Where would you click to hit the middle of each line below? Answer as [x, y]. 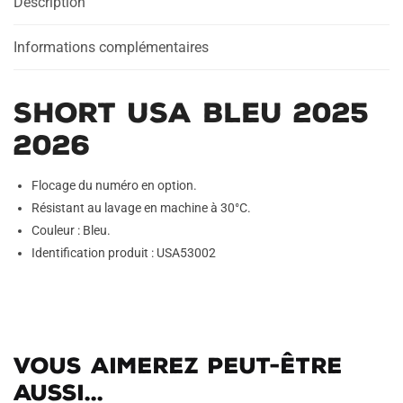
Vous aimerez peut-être [178, 365]
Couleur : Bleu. [71, 230]
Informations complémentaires [111, 47]
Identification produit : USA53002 [124, 253]
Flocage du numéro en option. [114, 185]
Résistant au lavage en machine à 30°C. [141, 208]
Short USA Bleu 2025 [191, 113]
